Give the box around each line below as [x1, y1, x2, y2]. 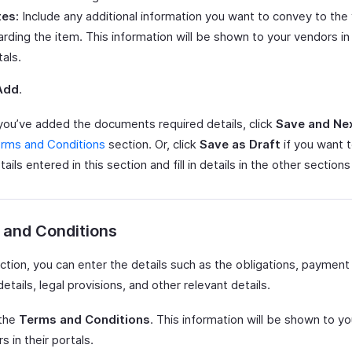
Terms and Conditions [19, 312, 150, 327]
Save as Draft [200, 137, 280, 152]
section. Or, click [105, 137, 200, 152]
